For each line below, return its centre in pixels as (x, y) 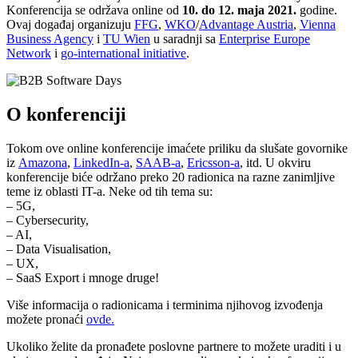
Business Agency (50, 38)
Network (29, 53)
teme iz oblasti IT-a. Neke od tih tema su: (109, 191)
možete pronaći (46, 319)
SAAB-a (158, 162)
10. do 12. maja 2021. (239, 10)
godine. (318, 10)
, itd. (251, 162)
